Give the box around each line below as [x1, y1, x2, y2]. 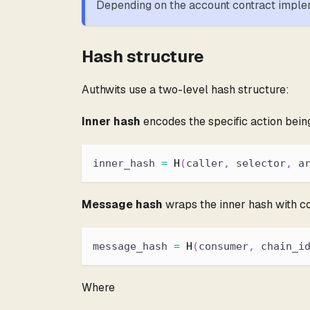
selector [230, 156, 286, 170]
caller [186, 156, 224, 170]
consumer [199, 239, 248, 253]
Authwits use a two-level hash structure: [82, 82, 289, 97]
